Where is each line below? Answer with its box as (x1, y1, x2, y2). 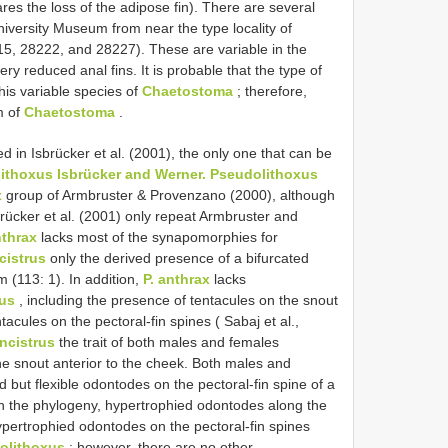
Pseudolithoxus (210, 165, 318, 182)
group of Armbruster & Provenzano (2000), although (2, 186, 335, 203)
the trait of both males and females (55, 333, 279, 350)
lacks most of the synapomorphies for (37, 228, 278, 245)
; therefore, (233, 82, 307, 99)
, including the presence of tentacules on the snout (15, 291, 338, 308)
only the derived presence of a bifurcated (46, 249, 309, 266)
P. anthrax (143, 270, 210, 287)
